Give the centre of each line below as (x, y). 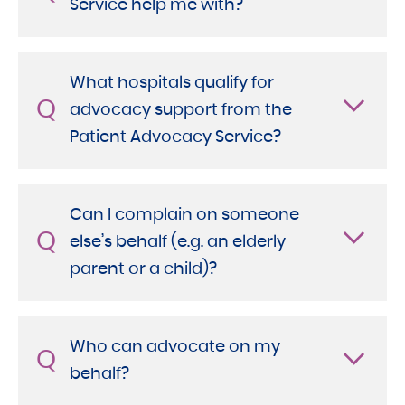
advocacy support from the (181, 110)
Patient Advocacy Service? (175, 137)
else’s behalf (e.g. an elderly (178, 242)
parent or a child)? (143, 269)
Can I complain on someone (184, 215)
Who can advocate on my (175, 347)
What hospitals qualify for (172, 83)
